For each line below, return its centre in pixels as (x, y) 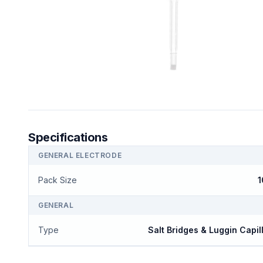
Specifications (68, 137)
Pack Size (58, 180)
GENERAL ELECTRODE (80, 155)
